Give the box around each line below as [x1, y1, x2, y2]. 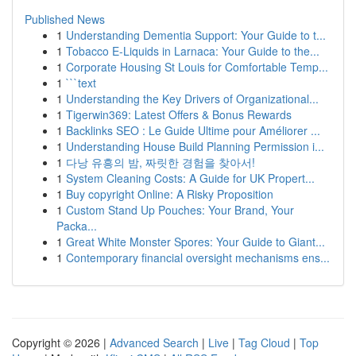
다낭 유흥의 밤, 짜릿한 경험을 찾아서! [66, 154, 255, 170]
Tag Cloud [238, 335, 290, 350]
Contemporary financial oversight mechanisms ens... [66, 250, 330, 265]
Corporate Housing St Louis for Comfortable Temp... [66, 59, 328, 75]
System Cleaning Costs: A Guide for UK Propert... [66, 170, 315, 186]
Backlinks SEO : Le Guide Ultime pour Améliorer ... [66, 122, 320, 138]
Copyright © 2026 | [12, 335, 110, 350]
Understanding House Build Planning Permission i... [66, 138, 324, 154]
